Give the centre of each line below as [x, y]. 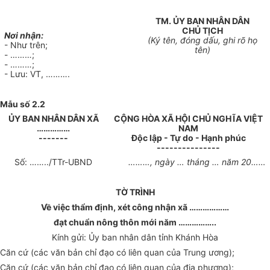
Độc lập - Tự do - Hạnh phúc [188, 138]
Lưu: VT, [27, 74]
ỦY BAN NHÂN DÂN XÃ [53, 119]
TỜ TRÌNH [135, 192]
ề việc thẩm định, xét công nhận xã [117, 207]
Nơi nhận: [24, 36]
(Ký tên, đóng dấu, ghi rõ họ [202, 40]
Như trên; [29, 45]
